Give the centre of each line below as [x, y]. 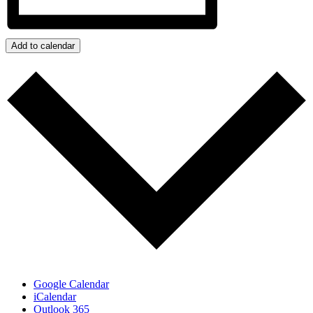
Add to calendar [43, 45]
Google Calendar [71, 284]
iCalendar [55, 297]
